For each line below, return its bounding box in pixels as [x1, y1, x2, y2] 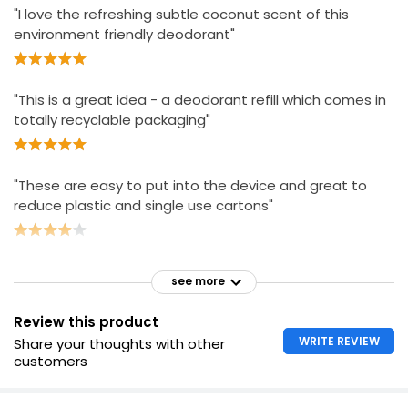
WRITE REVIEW [298, 332, 380, 349]
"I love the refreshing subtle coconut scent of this [14, 5, 349, 24]
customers [14, 351, 87, 371]
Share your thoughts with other [14, 333, 225, 353]
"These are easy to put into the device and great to [14, 176, 367, 195]
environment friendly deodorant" [14, 25, 235, 44]
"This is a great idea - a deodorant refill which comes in [14, 90, 386, 109]
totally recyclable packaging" [14, 110, 210, 129]
